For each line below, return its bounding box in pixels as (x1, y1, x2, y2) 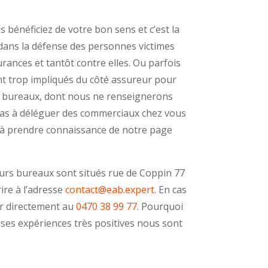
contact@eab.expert (65, 183, 155, 197)
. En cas (154, 183, 187, 197)
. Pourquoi (137, 200, 184, 214)
